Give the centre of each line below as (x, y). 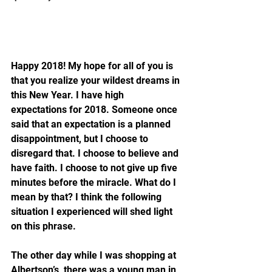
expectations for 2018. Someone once (95, 110)
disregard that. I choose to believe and (96, 154)
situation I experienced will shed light (93, 212)
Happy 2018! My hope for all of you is (93, 66)
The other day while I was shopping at (95, 256)
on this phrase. (43, 226)
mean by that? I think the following (87, 197)
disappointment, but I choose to (81, 139)
